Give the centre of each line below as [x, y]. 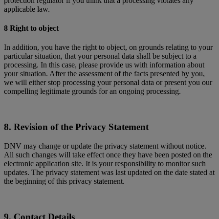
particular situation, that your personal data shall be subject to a [100, 56]
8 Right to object [32, 28]
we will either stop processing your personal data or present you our [108, 83]
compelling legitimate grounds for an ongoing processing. [92, 91]
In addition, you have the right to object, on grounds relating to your [108, 47]
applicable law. [28, 9]
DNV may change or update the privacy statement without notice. [105, 146]
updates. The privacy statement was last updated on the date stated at [109, 172]
